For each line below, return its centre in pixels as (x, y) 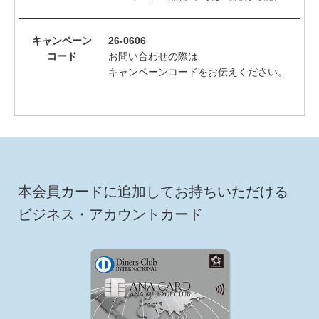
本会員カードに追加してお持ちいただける (153, 192)
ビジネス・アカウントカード (110, 215)
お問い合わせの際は (153, 57)
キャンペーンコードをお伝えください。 (198, 72)
